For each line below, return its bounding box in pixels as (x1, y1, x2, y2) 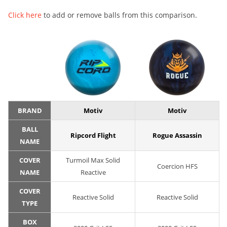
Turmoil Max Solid (66, 156, 120, 165)
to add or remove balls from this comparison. (42, 10, 197, 20)
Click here (8, 10, 42, 20)
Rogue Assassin (152, 131, 202, 140)
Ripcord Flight (70, 131, 116, 140)
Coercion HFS (157, 162, 198, 171)
